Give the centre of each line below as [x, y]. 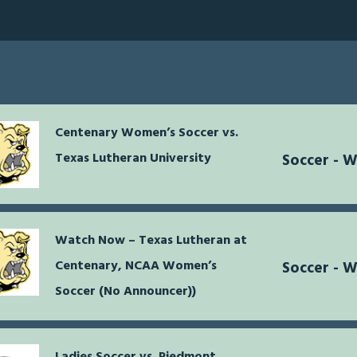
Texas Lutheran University [133, 159]
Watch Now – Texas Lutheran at [151, 241]
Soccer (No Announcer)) [126, 292]
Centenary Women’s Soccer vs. [147, 133]
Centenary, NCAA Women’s [136, 267]
